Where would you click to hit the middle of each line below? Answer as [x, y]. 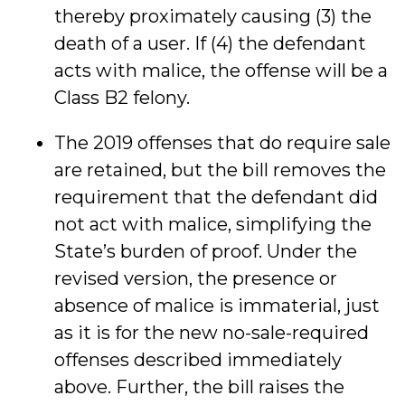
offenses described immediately [198, 360]
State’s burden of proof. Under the [206, 251]
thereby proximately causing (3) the [213, 16]
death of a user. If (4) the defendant [210, 43]
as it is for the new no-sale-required [212, 333]
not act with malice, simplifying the [213, 224]
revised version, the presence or [196, 278]
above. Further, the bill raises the [199, 387]
